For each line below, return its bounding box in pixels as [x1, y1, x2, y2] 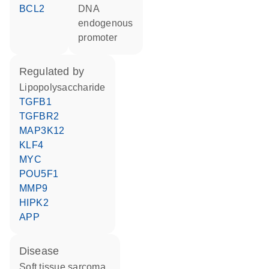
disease [27, 245, 59, 257]
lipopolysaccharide [25, 82, 106, 92]
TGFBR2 [25, 111, 59, 121]
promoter [78, 32, 117, 43]
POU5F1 [26, 169, 59, 179]
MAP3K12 [27, 125, 65, 136]
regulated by [27, 65, 84, 77]
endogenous [78, 18, 133, 28]
